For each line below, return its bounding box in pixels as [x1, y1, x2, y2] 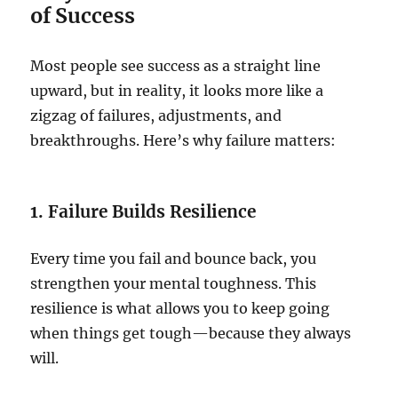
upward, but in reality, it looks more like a [30, 82, 324, 100]
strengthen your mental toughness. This [30, 275, 317, 293]
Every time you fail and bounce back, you [30, 250, 317, 268]
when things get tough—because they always [30, 324, 352, 343]
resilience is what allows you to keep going [30, 299, 330, 318]
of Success [30, 3, 136, 29]
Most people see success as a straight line [30, 57, 322, 76]
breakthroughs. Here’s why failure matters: [30, 131, 337, 150]
